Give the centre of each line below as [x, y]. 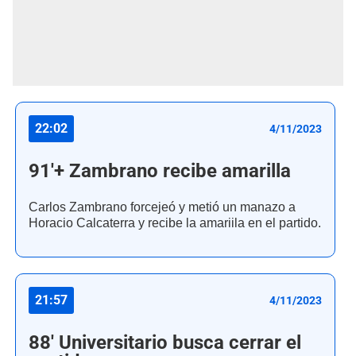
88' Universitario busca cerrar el [165, 343]
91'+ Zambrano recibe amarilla [160, 171]
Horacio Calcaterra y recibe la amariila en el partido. [175, 223]
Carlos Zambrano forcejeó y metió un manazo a [162, 207]
